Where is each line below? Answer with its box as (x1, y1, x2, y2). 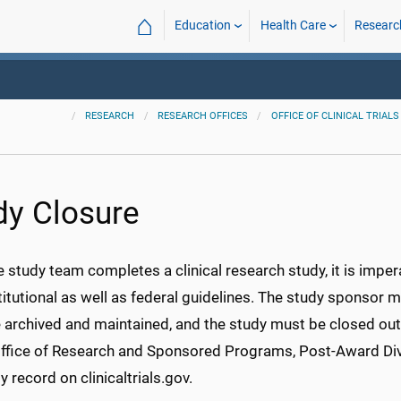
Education (175, 18, 232, 33)
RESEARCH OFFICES (158, 110, 249, 122)
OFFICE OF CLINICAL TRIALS (270, 110, 399, 122)
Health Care (260, 18, 326, 33)
